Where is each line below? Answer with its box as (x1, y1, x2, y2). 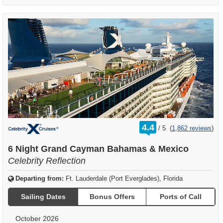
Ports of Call (159, 193, 202, 201)
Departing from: (15, 174, 64, 182)
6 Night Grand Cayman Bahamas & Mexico (8, 143, 189, 154)
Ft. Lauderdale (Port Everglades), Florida (66, 174, 183, 182)
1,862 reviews (172, 124, 212, 132)
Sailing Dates (21, 193, 66, 201)
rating (160, 120, 176, 128)
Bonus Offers (89, 193, 135, 201)
